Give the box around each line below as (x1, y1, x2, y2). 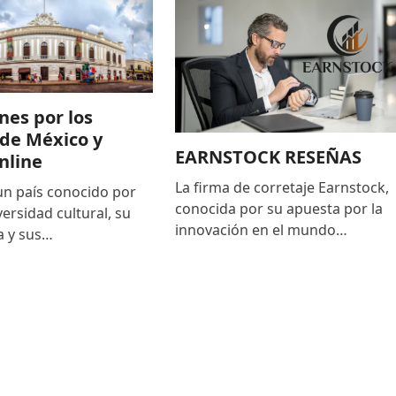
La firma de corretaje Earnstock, (174, 178, 389, 198)
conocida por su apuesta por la (174, 199, 383, 219)
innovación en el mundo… (174, 220, 347, 240)
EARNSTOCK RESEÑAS (174, 145, 362, 170)
